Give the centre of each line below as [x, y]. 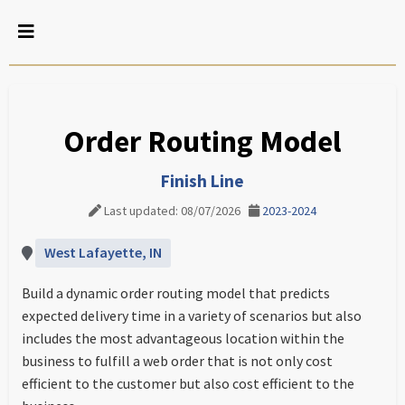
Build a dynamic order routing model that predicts [176, 293]
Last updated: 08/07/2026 [175, 211]
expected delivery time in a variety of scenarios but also [192, 316]
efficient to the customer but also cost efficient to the [188, 383]
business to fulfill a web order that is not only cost [177, 361]
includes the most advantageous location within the [183, 338]
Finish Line [202, 181]
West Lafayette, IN [103, 252]
